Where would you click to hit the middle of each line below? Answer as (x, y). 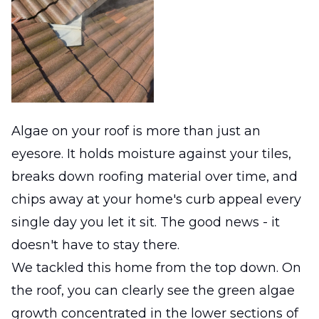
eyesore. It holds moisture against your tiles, (151, 153)
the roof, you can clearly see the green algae (153, 290)
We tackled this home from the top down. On (156, 267)
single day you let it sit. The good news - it (146, 222)
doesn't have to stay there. (95, 245)
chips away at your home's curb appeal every (156, 199)
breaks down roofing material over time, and (155, 176)
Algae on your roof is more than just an (136, 131)
